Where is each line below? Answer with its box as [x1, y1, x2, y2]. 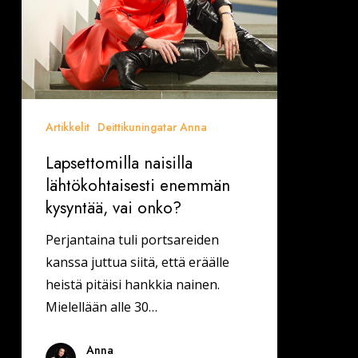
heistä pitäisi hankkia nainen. [45, 276, 220, 294]
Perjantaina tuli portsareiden [45, 231, 219, 249]
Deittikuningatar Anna [97, 119, 207, 136]
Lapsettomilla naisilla [45, 151, 193, 176]
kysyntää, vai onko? [45, 196, 181, 221]
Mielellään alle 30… [45, 298, 157, 316]
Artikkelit [45, 119, 89, 136]
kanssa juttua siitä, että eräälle [45, 253, 229, 272]
